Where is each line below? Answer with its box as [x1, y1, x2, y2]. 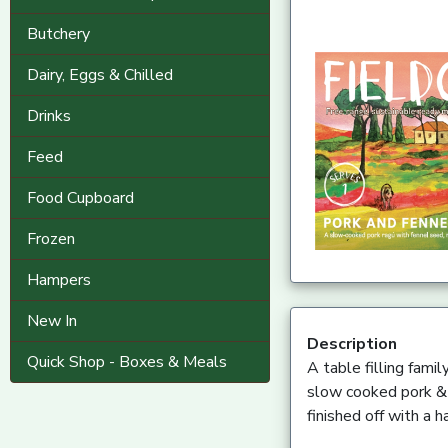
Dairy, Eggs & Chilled [27, 64, 173, 86]
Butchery [27, 23, 90, 45]
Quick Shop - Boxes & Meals [27, 351, 227, 373]
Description [306, 333, 397, 356]
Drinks [27, 105, 71, 127]
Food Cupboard [27, 187, 134, 209]
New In [27, 310, 77, 332]
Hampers [27, 269, 91, 291]
